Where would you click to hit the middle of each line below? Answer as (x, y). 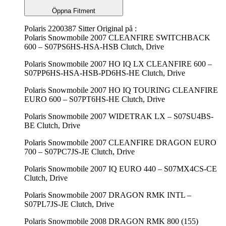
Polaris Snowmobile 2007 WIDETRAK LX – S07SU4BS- (119, 116)
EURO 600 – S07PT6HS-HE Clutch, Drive (95, 99)
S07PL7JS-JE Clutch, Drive (69, 204)
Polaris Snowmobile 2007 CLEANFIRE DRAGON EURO (120, 142)
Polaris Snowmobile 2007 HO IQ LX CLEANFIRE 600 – (118, 64)
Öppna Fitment (74, 11)
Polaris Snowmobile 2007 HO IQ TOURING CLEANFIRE (121, 90)
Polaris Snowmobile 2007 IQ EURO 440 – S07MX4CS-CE (121, 168)
